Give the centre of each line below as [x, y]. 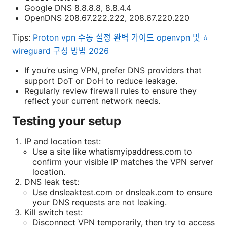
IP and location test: [63, 142]
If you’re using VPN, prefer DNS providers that [113, 71]
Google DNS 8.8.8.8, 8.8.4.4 [78, 8]
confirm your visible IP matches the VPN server [123, 162]
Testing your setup [67, 121]
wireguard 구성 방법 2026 [61, 51]
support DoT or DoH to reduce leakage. [101, 81]
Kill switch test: [53, 213]
